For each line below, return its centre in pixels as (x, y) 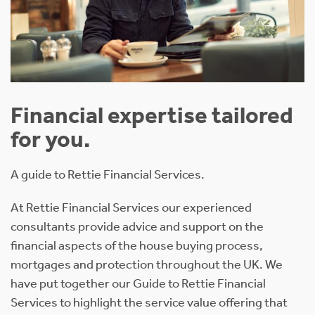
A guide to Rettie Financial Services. (108, 175)
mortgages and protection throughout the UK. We (147, 265)
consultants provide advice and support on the (137, 227)
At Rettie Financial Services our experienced (131, 208)
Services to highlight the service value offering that (149, 303)
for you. (50, 140)
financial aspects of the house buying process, (137, 246)
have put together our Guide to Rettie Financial (138, 284)
